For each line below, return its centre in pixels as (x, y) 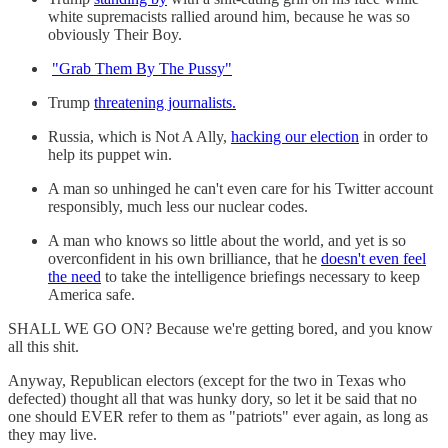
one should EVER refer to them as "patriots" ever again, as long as (218, 417)
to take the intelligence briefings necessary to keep (260, 277)
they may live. (52, 435)
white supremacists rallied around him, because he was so (229, 17)
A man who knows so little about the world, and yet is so (227, 241)
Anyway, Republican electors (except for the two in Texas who (207, 381)
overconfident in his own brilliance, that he (184, 259)
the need (74, 277)
